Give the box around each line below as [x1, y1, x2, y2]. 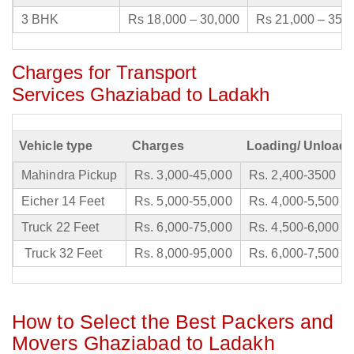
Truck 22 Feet [21, 220, 100, 235]
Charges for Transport [12, 62, 198, 84]
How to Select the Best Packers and [12, 311, 334, 333]
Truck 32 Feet [21, 247, 103, 261]
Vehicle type [19, 139, 93, 153]
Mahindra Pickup [21, 168, 118, 183]
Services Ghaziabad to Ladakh [12, 84, 269, 106]
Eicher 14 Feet [21, 194, 105, 209]
